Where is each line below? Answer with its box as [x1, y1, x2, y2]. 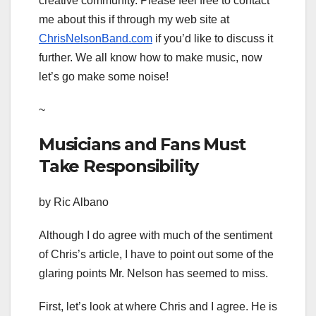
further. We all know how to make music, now [39, 51, 262, 63]
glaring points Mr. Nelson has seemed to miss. [39, 267, 268, 280]
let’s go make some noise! [39, 70, 169, 83]
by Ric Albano [39, 196, 109, 209]
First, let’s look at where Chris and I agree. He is [39, 300, 277, 313]
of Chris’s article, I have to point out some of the [39, 248, 274, 261]
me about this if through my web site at [39, 13, 229, 25]
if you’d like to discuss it [152, 32, 273, 44]
